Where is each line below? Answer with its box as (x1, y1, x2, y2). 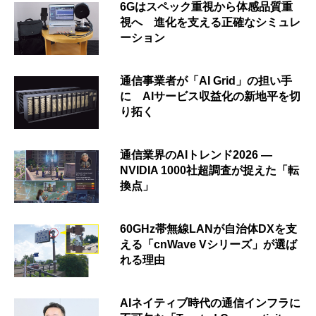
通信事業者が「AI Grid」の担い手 (120, 74, 292, 87)
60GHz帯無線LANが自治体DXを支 (120, 222, 297, 235)
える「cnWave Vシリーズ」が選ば (120, 238, 297, 250)
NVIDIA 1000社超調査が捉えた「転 (120, 164, 299, 176)
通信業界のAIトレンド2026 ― (120, 148, 272, 161)
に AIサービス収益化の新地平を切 (120, 90, 300, 102)
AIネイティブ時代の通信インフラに (120, 296, 300, 309)
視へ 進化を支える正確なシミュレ (120, 16, 300, 28)
